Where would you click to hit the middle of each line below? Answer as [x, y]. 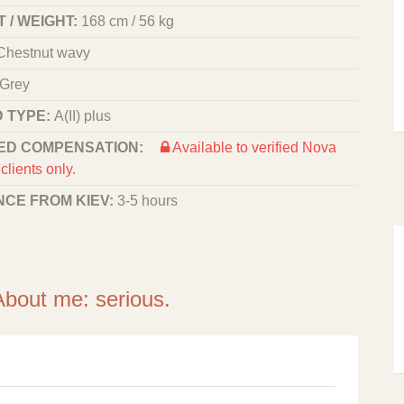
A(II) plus [83, 116]
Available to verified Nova [253, 147]
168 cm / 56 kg [128, 21]
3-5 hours [147, 201]
